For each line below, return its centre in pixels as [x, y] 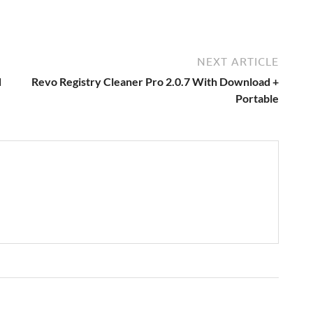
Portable [257, 99]
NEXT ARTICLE [238, 62]
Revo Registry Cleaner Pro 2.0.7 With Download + [155, 82]
